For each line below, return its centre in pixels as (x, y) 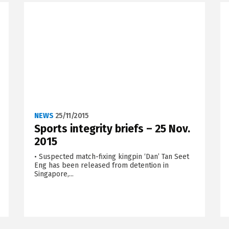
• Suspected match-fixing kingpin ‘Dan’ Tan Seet (111, 157)
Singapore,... (54, 174)
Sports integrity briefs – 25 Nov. (112, 129)
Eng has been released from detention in (101, 166)
